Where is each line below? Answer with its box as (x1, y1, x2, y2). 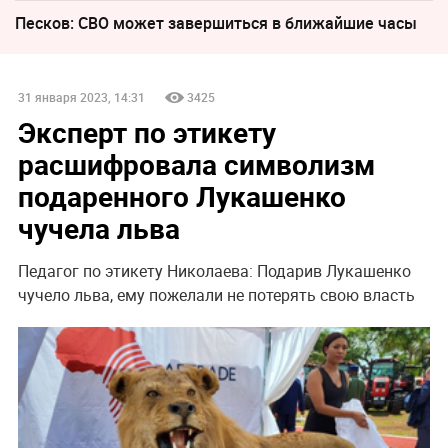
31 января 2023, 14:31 (17, 88, 145, 105)
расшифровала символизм (17, 144, 375, 183)
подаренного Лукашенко (17, 176, 346, 215)
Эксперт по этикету (17, 112, 276, 151)
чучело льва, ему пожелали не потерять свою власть (17, 283, 415, 306)
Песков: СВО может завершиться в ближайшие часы (15, 11, 417, 34)
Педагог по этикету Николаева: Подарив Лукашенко (17, 259, 411, 282)
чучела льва (17, 208, 180, 247)
